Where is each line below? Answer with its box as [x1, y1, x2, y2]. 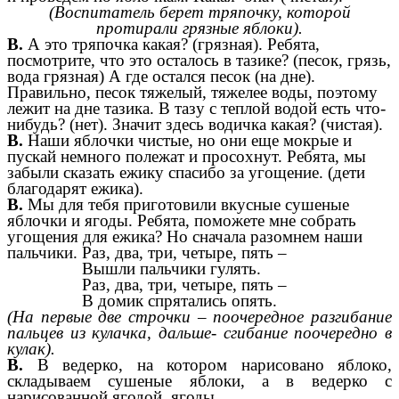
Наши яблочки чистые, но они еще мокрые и [23, 131, 352, 151]
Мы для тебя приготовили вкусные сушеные [23, 195, 349, 215]
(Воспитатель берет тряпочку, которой [48, 3, 351, 22]
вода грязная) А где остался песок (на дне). [7, 67, 315, 86]
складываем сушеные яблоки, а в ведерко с [7, 371, 392, 391]
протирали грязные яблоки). [96, 19, 303, 38]
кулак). [7, 339, 55, 359]
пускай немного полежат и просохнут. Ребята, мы [7, 147, 366, 167]
